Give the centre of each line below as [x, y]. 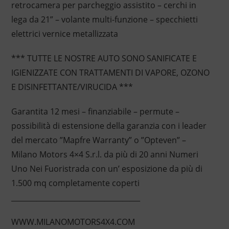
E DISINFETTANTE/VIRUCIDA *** [72, 87]
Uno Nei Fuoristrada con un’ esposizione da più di [107, 169]
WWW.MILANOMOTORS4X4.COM [73, 222]
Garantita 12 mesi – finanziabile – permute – [95, 112]
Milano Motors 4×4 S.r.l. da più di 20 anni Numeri [105, 155]
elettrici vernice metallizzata [64, 34]
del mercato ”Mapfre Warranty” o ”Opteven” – [98, 140]
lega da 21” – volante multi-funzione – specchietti [104, 20]
